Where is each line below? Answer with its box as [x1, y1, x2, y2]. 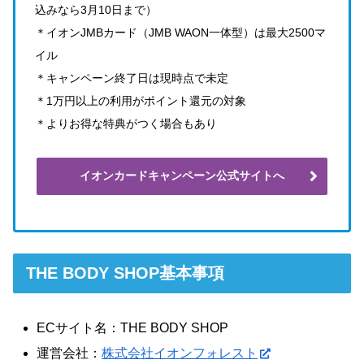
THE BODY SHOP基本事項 [26, 264, 224, 283]
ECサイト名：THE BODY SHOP [37, 320, 229, 335]
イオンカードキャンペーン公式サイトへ [80, 168, 284, 182]
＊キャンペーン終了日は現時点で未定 [35, 71, 228, 85]
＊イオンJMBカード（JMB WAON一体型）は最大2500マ [35, 26, 326, 40]
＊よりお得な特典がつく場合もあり [35, 117, 217, 131]
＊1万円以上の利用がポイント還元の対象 [35, 94, 246, 108]
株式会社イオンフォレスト [102, 346, 258, 361]
